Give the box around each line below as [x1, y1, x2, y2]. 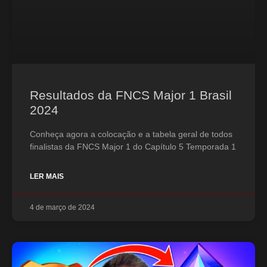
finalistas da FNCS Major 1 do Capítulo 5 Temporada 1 [30, 141, 236, 151]
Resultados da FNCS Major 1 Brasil [30, 88, 232, 102]
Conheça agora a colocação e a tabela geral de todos [30, 129, 232, 139]
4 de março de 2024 [30, 203, 95, 212]
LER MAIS [30, 172, 64, 181]
